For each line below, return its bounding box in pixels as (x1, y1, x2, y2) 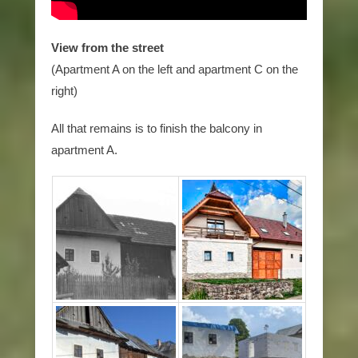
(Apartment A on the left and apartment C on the (51, 62, 298, 76)
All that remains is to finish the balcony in (51, 121, 262, 135)
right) (51, 83, 78, 97)
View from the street (51, 40, 164, 54)
